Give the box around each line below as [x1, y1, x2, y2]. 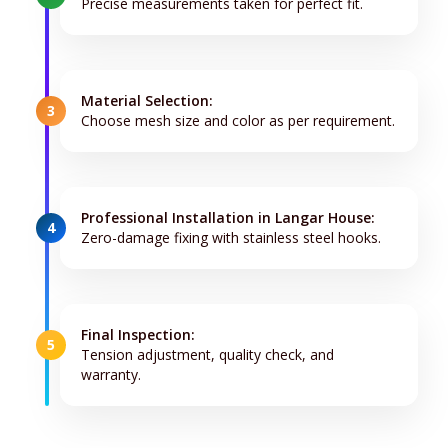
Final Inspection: [81, 325, 195, 345]
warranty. [81, 365, 141, 385]
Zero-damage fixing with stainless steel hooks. [81, 228, 381, 248]
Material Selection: [81, 91, 213, 111]
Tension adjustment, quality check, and [81, 345, 334, 365]
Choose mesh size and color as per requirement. [81, 111, 395, 131]
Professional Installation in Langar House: [81, 208, 375, 228]
